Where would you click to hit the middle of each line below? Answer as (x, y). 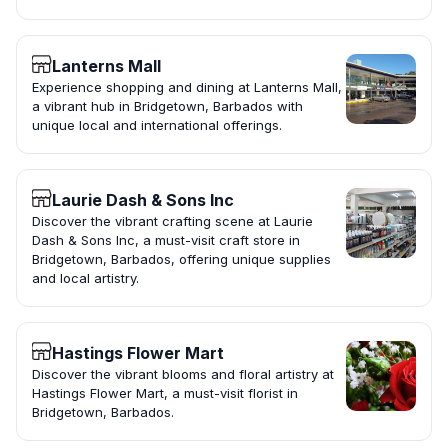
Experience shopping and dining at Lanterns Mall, (187, 87)
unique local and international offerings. (157, 125)
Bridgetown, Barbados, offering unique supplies (181, 259)
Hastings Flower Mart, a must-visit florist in (165, 393)
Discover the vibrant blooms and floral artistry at (183, 374)
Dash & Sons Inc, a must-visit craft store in (166, 240)
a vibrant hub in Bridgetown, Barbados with (167, 106)
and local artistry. (85, 278)
